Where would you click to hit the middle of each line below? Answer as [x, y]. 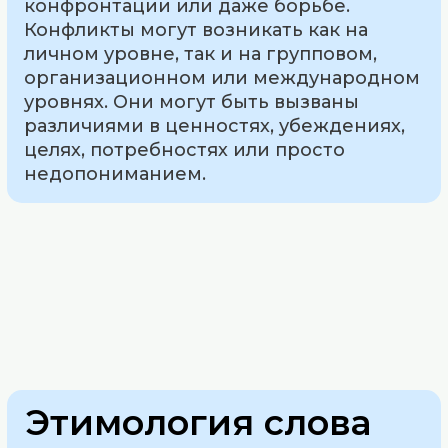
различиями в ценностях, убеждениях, [215, 125]
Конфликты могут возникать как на [196, 29]
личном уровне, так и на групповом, [201, 53]
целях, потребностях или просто [185, 149]
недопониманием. [115, 173]
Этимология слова [198, 422]
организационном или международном [222, 77]
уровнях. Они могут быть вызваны [192, 101]
